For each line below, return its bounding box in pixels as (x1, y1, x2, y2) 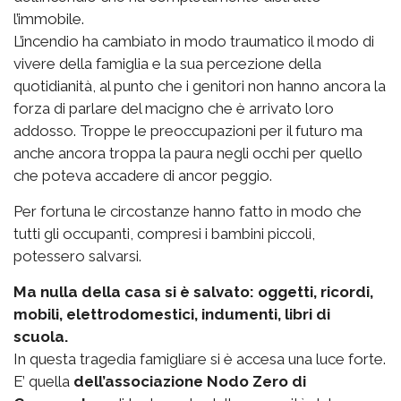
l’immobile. (13, 10, 84, 29)
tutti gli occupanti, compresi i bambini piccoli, (13, 225, 315, 243)
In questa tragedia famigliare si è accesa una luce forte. (13, 350, 386, 369)
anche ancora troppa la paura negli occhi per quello (13, 144, 363, 163)
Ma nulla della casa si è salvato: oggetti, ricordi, (13, 283, 373, 302)
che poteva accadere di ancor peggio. (13, 166, 272, 185)
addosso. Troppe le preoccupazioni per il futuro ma (13, 122, 363, 141)
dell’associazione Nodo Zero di (70, 372, 306, 391)
